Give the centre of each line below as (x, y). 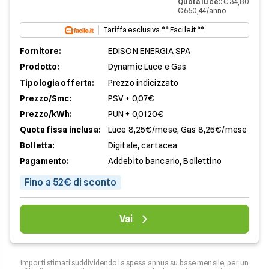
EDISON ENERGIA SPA (149, 51)
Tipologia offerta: (57, 83)
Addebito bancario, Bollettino (165, 161)
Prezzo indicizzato (143, 83)
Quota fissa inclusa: (60, 130)
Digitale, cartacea (143, 146)
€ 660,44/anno (202, 11)
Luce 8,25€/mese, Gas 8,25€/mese (177, 130)
